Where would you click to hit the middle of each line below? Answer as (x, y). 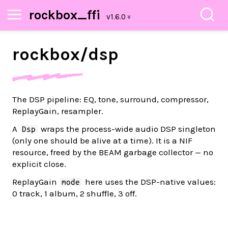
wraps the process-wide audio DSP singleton (127, 129)
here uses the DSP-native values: (149, 182)
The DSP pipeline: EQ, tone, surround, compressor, (110, 99)
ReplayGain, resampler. (58, 111)
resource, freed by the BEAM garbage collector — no (113, 152)
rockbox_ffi (65, 15)
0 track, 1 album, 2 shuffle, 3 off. (75, 193)
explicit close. (39, 164)
